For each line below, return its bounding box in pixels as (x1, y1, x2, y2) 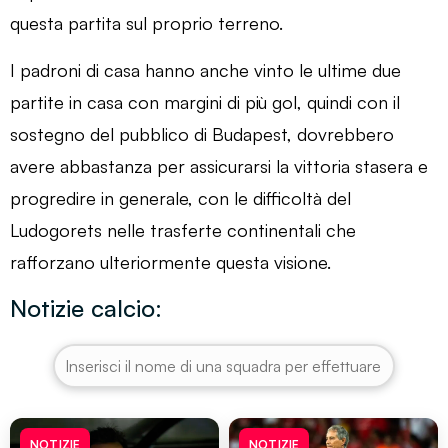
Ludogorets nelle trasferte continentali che (10, 218, 356, 241)
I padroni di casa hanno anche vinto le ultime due (10, 58, 401, 81)
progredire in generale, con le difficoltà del (10, 186, 351, 209)
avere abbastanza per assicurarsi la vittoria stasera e (10, 154, 428, 177)
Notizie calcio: (10, 292, 162, 323)
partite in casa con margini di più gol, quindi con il (10, 90, 400, 113)
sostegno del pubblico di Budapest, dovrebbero (10, 122, 394, 145)
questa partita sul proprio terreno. (10, 11, 283, 34)
